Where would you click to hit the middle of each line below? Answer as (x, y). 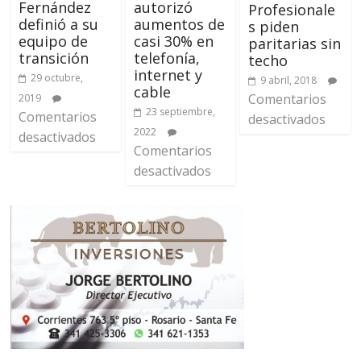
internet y (168, 75)
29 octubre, (57, 78)
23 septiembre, (180, 112)
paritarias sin (294, 43)
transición (54, 58)
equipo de (54, 41)
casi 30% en (173, 41)
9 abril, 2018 (288, 80)
